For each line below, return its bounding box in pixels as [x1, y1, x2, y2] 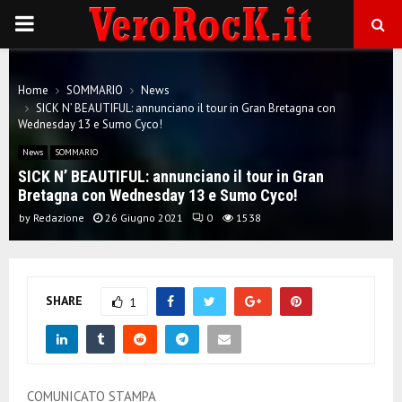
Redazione [33, 211, 84, 224]
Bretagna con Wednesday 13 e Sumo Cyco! [18, 186, 298, 205]
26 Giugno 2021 [105, 211, 183, 224]
